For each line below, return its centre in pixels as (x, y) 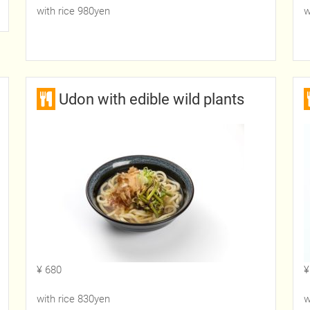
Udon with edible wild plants (151, 100)
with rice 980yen (73, 11)
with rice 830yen (73, 299)
